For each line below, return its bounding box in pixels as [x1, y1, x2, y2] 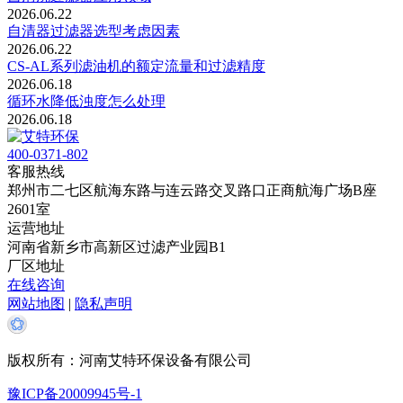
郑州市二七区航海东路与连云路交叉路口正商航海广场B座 [7, 183, 377, 199]
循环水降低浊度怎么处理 [7, 94, 166, 110]
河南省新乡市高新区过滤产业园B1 [7, 239, 226, 255]
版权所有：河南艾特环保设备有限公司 [7, 353, 252, 369]
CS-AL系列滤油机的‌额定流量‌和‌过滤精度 [7, 58, 265, 75]
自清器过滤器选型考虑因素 [7, 23, 180, 40]
